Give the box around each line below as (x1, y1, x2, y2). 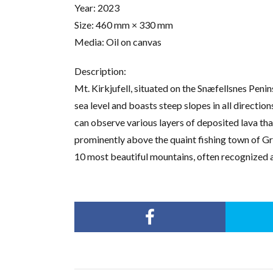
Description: (74, 65, 126, 77)
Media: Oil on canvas (74, 36, 161, 48)
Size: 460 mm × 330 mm (74, 19, 173, 31)
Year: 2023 (74, 2, 119, 14)
